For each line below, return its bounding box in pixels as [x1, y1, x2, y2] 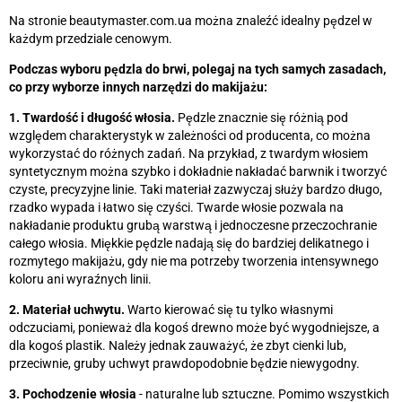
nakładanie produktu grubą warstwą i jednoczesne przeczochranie [9, 217, 377, 232]
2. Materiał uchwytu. [9, 301, 125, 317]
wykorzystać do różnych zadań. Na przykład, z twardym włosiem [9, 145, 368, 161]
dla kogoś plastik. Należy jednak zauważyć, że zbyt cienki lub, [9, 337, 346, 353]
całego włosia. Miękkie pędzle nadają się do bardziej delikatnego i [9, 235, 369, 250]
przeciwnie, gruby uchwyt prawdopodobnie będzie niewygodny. [9, 355, 360, 371]
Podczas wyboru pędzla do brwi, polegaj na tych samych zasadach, [9, 61, 386, 76]
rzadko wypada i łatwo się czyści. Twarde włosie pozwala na [9, 199, 344, 214]
